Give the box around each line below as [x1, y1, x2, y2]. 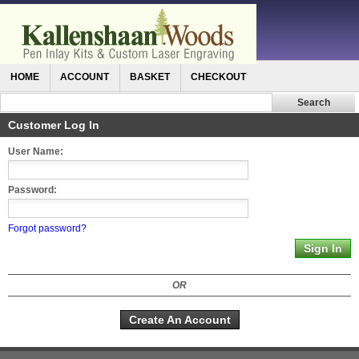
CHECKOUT [191, 71, 246, 83]
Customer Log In [8, 119, 99, 131]
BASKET [130, 71, 170, 83]
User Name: [8, 146, 63, 157]
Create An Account [128, 313, 231, 326]
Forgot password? [8, 223, 87, 234]
